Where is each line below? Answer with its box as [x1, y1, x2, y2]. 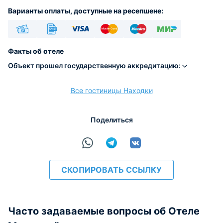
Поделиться [90, 115, 133, 124]
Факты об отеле [8, 47, 64, 55]
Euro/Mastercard [95, 42, 129, 47]
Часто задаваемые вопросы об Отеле [8, 205, 200, 217]
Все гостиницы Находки [70, 86, 153, 95]
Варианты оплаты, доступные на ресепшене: [8, 6, 163, 15]
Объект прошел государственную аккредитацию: [8, 61, 181, 70]
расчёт [44, 92, 59, 97]
